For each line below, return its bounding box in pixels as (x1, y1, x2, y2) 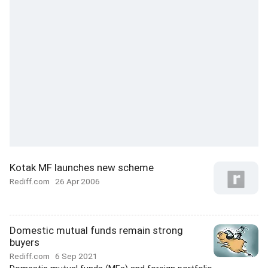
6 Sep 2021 (55, 251, 98, 261)
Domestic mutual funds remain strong (10, 224, 183, 236)
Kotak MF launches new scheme (10, 162, 154, 173)
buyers (10, 236, 39, 248)
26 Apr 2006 (55, 176, 100, 186)
